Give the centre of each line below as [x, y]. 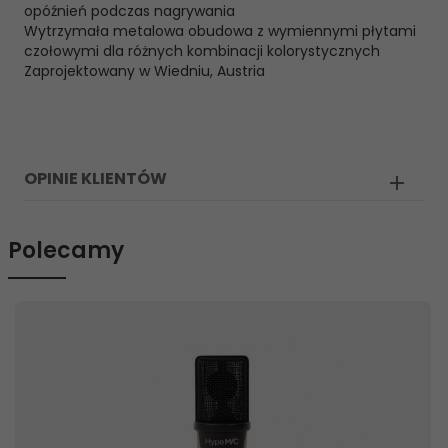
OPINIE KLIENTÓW [95, 178]
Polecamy [66, 250]
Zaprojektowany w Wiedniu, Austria [144, 71]
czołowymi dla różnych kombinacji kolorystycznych [202, 51]
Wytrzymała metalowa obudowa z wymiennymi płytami [220, 31]
